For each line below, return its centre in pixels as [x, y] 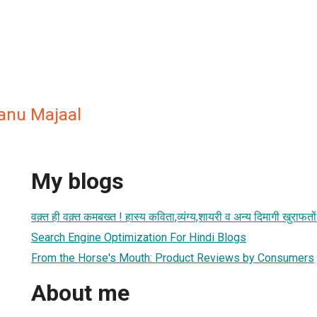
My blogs [77, 181]
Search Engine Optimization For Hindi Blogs [139, 237]
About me [80, 293]
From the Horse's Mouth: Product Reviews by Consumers [173, 258]
